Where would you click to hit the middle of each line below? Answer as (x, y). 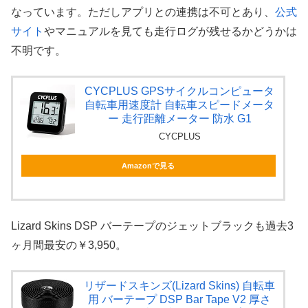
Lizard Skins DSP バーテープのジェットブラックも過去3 (152, 225)
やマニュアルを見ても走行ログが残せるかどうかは (170, 32)
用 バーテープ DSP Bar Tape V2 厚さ (180, 300)
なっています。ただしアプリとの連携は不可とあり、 (143, 12)
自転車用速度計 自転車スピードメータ (180, 105)
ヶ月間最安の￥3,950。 (69, 245)
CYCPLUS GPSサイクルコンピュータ (180, 91)
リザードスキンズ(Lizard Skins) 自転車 (180, 286)
